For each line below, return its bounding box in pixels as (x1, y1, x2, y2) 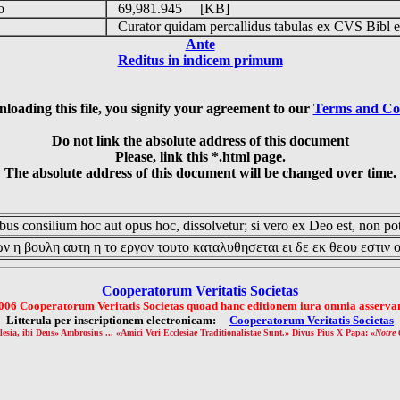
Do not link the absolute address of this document (51, 133, 349, 148)
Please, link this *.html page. (114, 149, 286, 164)
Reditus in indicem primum (117, 53, 283, 68)
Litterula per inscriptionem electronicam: (6, 313, 229, 327)
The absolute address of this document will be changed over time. (4, 165, 396, 180)
